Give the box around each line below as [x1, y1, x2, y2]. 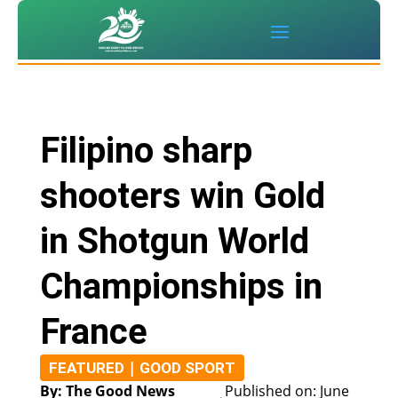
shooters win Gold [39, 175, 325, 218]
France [39, 311, 147, 354]
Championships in [39, 266, 322, 308]
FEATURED [48, 359, 124, 378]
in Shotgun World [39, 220, 309, 263]
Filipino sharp [39, 130, 252, 172]
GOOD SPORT [139, 359, 235, 378]
